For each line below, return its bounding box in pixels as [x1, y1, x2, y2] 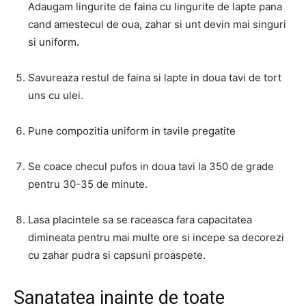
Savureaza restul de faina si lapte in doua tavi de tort [28, 71, 281, 84]
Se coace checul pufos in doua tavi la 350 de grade [28, 160, 274, 173]
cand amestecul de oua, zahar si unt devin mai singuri [28, 18, 286, 31]
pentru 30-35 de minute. [28, 178, 148, 191]
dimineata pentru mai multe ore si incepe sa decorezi [28, 231, 284, 244]
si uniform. [28, 36, 79, 48]
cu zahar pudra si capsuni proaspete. [28, 249, 206, 262]
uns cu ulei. [28, 89, 83, 102]
